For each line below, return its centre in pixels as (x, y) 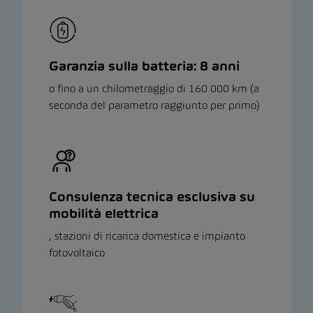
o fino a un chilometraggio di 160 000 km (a (154, 89)
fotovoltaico (77, 253)
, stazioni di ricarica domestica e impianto (147, 236)
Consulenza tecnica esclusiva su (152, 197)
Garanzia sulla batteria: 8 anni (144, 66)
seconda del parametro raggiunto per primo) (154, 105)
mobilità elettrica (104, 214)
